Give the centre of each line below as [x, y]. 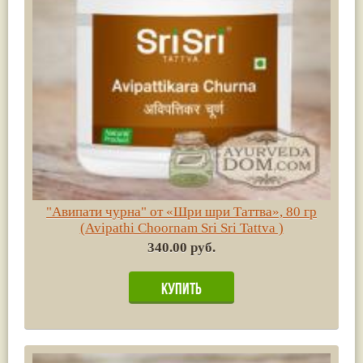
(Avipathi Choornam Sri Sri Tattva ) [181, 228]
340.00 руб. [181, 247]
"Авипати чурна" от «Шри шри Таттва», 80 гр [181, 211]
